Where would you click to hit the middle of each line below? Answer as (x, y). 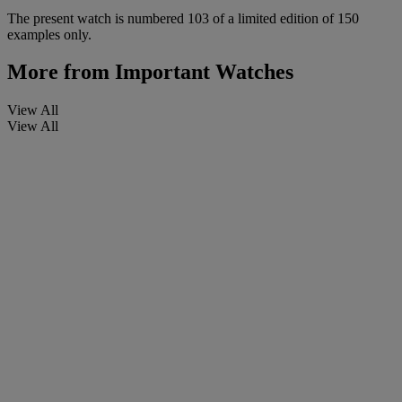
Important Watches (201, 72)
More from (58, 72)
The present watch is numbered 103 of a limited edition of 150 (183, 18)
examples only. (49, 34)
